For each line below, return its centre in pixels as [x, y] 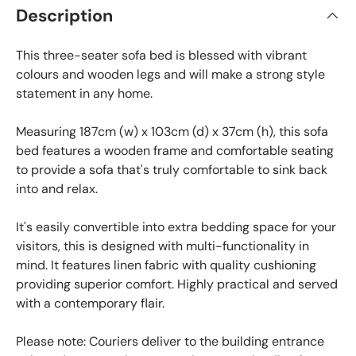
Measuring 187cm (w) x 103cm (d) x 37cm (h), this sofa [172, 131]
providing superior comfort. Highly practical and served [177, 284]
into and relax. [57, 188]
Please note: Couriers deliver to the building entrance [170, 341]
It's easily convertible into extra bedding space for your [176, 226]
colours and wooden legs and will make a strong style [170, 74]
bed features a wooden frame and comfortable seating [175, 150]
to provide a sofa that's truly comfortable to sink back [172, 169]
